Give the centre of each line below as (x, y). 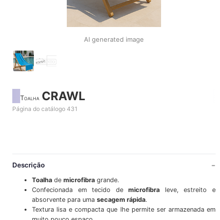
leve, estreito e (188, 190)
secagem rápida (121, 200)
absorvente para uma (64, 200)
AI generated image (114, 39)
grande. (107, 180)
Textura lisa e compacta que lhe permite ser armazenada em (124, 210)
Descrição (28, 165)
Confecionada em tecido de (80, 190)
